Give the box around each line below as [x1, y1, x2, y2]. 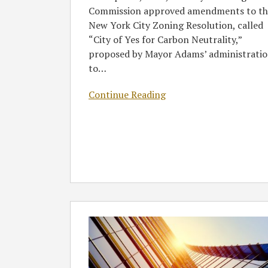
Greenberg [70, 202, 116, 215]
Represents [70, 230, 119, 244]
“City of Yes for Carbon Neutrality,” [89, 33, 242, 46]
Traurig [70, 216, 103, 230]
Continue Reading [89, 88, 166, 101]
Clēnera [70, 245, 103, 258]
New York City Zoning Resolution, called [89, 19, 263, 32]
